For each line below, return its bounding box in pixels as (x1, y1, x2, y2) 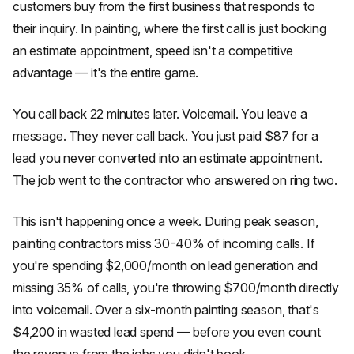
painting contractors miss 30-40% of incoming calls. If (13, 235, 315, 251)
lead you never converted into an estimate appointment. (13, 150, 322, 166)
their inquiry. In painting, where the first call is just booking (13, 21, 326, 36)
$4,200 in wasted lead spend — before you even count (13, 324, 322, 340)
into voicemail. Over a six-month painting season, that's (13, 302, 320, 318)
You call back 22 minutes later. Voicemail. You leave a (13, 106, 307, 122)
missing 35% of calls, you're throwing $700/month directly (13, 280, 339, 296)
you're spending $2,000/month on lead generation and (13, 258, 318, 273)
